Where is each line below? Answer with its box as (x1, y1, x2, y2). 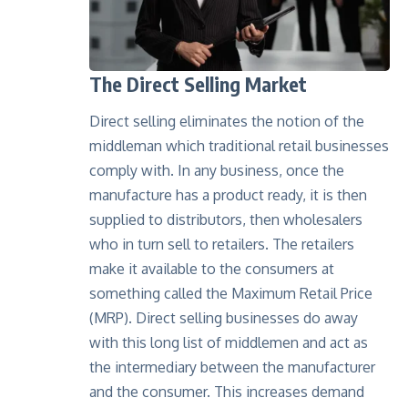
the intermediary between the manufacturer (89, 358, 375, 377)
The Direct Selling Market (89, 70, 307, 97)
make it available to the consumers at (89, 260, 334, 279)
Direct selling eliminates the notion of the (89, 112, 364, 131)
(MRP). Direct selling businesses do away (89, 309, 358, 328)
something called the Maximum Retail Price (89, 284, 372, 303)
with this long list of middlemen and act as (89, 333, 368, 352)
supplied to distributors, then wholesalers (89, 210, 362, 229)
